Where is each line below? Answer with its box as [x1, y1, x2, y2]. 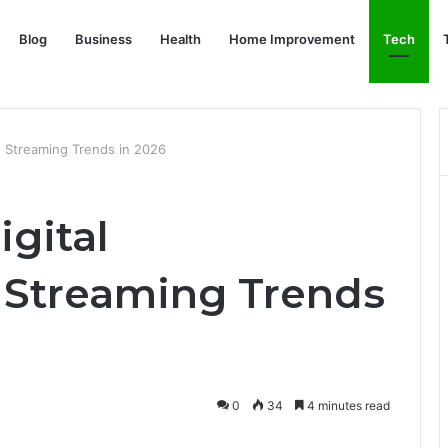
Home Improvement [229, 31, 355, 47]
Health [160, 31, 201, 47]
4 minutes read [304, 398, 390, 413]
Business [75, 31, 132, 47]
